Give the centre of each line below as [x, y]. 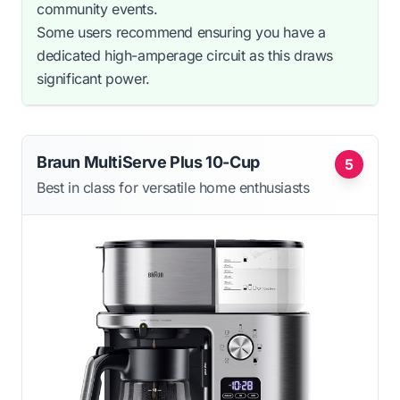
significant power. [93, 79]
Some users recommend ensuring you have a [182, 33]
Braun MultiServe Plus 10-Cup [148, 162]
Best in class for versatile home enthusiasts [173, 188]
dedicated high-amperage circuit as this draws [185, 56]
